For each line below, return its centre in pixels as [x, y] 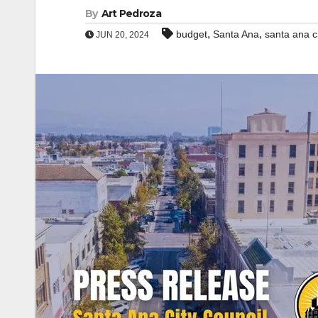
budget [192, 34]
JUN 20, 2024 [121, 35]
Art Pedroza [131, 13]
